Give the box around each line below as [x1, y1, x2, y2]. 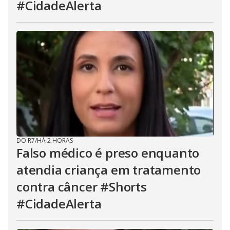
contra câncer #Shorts [16, 178, 147, 195]
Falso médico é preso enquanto [16, 144, 200, 161]
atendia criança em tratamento [16, 161, 201, 178]
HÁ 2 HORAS [37, 136, 73, 145]
